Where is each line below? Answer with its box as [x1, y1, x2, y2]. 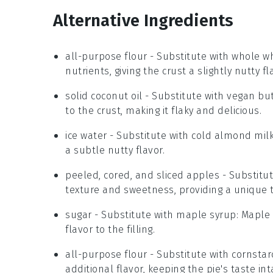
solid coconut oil [65, 90, 143, 102]
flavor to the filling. [65, 224, 155, 235]
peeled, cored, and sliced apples [65, 169, 219, 181]
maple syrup [176, 209, 236, 221]
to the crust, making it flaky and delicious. [65, 105, 261, 116]
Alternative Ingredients [53, 10, 233, 30]
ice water [65, 130, 107, 141]
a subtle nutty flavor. [65, 144, 165, 156]
